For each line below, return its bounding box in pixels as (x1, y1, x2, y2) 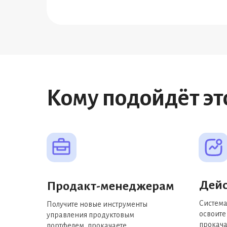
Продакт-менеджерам (47, 179, 174, 193)
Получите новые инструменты (47, 200, 147, 208)
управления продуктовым (47, 211, 134, 219)
